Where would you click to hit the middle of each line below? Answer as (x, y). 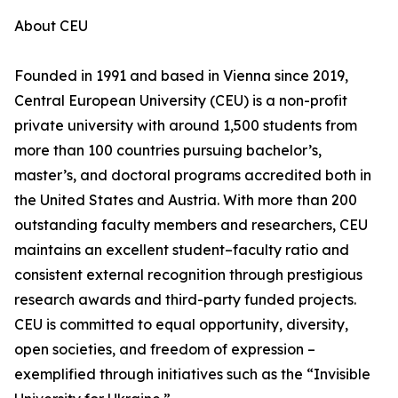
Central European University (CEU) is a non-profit (181, 100)
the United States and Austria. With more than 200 (186, 200)
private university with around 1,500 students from (186, 125)
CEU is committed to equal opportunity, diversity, (181, 324)
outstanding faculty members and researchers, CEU (191, 225)
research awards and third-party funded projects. (185, 299)
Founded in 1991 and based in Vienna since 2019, (181, 76)
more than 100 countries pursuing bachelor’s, (168, 150)
